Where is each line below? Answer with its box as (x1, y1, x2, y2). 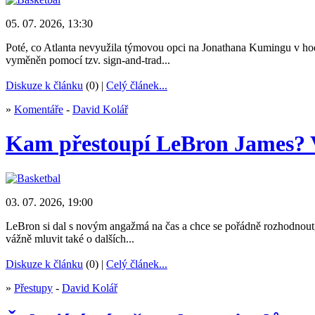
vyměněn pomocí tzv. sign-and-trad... (6, 53, 170, 66)
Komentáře (14, 103, 63, 115)
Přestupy (14, 281, 53, 294)
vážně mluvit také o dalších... (6, 232, 134, 245)
